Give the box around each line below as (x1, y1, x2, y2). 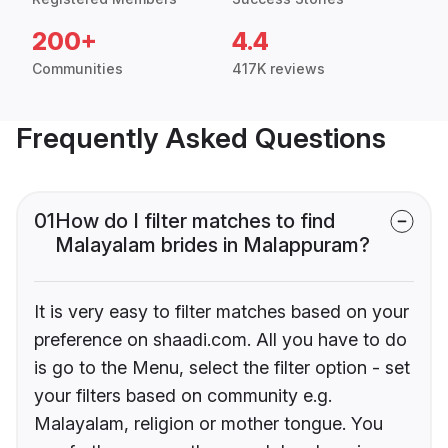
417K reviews (232, 60, 325, 78)
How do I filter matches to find (55, 209, 335, 234)
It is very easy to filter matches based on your (34, 301, 409, 323)
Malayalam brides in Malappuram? (55, 233, 370, 258)
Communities (32, 60, 123, 78)
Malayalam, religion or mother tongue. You (34, 413, 383, 435)
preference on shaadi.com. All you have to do (34, 329, 407, 351)
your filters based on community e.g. (34, 385, 332, 407)
